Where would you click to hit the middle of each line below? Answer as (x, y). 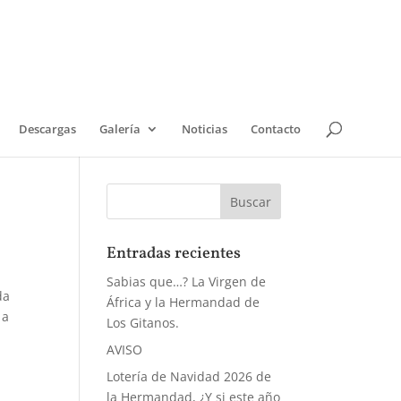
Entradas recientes (174, 254)
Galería (120, 129)
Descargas (47, 129)
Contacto (276, 129)
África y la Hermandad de (183, 302)
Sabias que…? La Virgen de (187, 282)
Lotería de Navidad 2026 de (189, 376)
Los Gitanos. (143, 323)
